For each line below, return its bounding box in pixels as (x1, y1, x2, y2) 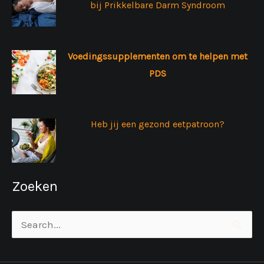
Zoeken (12, 178, 58, 195)
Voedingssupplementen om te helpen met (68, 50, 247, 62)
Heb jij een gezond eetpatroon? (91, 118, 225, 130)
